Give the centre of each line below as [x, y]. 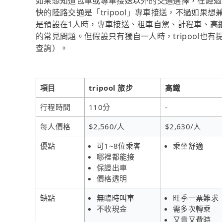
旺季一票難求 [196, 197]
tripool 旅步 [111, 87]
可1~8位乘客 [119, 145]
